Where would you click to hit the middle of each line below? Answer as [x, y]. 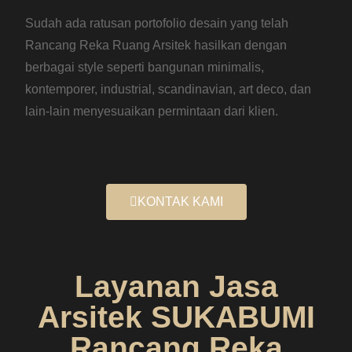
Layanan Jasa [176, 286]
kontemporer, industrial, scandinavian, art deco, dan [169, 89]
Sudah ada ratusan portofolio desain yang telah [157, 23]
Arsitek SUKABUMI [176, 317]
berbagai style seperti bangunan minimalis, [145, 67]
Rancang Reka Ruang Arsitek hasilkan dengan [156, 45]
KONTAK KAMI [180, 201]
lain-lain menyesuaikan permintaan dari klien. [152, 111]
